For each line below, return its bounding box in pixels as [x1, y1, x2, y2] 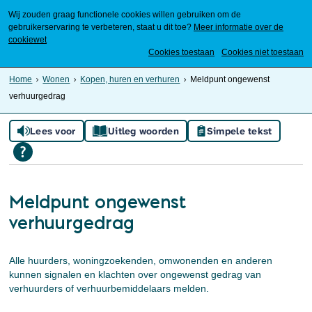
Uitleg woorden [107, 125, 179, 137]
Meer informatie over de [194, 22, 283, 32]
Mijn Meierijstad [204, 38, 265, 49]
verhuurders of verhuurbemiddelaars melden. [9, 283, 210, 294]
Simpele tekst [206, 125, 272, 137]
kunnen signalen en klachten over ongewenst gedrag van [9, 269, 262, 280]
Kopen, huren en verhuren [80, 75, 180, 84]
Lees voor [30, 125, 76, 137]
